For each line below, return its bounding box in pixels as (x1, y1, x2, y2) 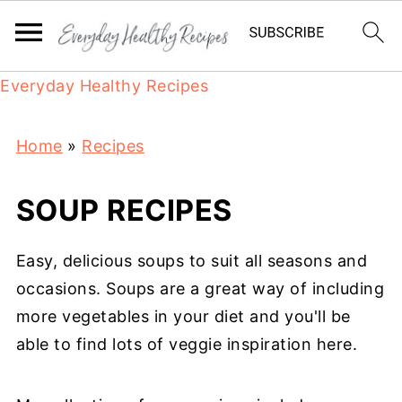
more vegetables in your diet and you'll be (15, 307, 351, 326)
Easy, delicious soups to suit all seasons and (15, 251, 368, 270)
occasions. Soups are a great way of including (15, 279, 385, 298)
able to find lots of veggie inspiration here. (15, 335, 358, 354)
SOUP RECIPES (15, 193, 232, 228)
